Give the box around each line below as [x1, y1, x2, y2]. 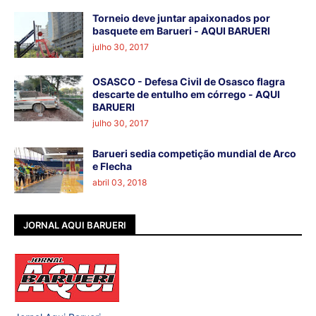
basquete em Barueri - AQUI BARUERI [92, 25, 270, 37]
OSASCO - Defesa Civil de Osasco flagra [92, 75, 285, 88]
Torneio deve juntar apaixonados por [92, 12, 270, 25]
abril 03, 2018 [92, 177, 147, 188]
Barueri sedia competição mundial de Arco [92, 147, 296, 160]
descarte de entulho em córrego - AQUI [92, 88, 280, 101]
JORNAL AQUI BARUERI [23, 219, 126, 231]
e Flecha [92, 160, 132, 173]
